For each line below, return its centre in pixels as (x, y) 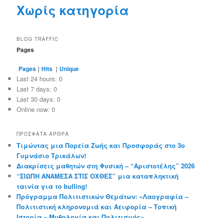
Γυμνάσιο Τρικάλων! (52, 155)
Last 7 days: (35, 89)
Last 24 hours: (38, 79)
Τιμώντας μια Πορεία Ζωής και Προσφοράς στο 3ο (101, 145)
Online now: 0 (36, 109)
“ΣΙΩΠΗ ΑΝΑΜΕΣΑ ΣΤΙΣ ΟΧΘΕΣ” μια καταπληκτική (98, 176)
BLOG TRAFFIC (38, 39)
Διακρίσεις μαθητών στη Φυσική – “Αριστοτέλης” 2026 (106, 165)
